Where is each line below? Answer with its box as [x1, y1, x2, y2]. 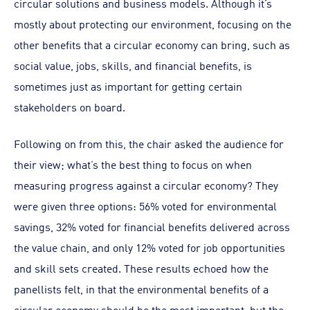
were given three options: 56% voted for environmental [14, 198, 277, 213]
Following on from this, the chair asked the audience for [14, 136, 284, 151]
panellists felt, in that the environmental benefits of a [14, 281, 268, 296]
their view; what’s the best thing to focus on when [14, 156, 252, 172]
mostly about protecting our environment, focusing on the [14, 16, 291, 31]
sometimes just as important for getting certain [14, 78, 242, 93]
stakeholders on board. [14, 99, 125, 114]
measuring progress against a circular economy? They [14, 177, 278, 192]
